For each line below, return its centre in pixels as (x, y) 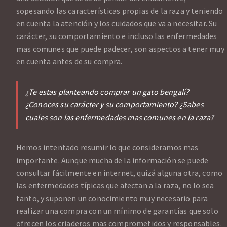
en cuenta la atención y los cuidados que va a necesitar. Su (117, 24)
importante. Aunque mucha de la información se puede (112, 160)
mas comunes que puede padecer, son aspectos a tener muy (120, 49)
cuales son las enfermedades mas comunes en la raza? (120, 117)
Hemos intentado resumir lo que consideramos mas (107, 148)
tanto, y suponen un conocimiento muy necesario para (112, 198)
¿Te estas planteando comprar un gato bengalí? (107, 92)
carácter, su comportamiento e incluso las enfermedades (117, 36)
